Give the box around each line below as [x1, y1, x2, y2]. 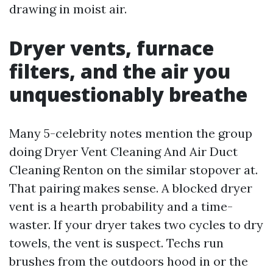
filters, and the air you [9, 58, 230, 84]
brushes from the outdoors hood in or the [9, 253, 248, 269]
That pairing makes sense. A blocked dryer [9, 180, 252, 196]
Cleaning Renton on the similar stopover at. [9, 162, 258, 177]
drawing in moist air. [9, 1, 127, 16]
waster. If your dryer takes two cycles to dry [9, 217, 263, 232]
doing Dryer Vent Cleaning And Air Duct [9, 144, 238, 159]
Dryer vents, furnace [9, 35, 214, 61]
